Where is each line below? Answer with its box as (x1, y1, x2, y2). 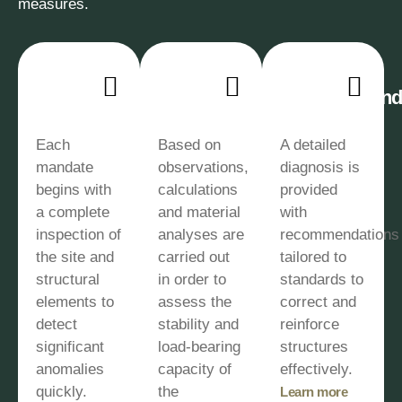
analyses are (158, 226, 244, 243)
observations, (158, 159, 249, 176)
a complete (36, 204, 109, 221)
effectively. (280, 361, 353, 378)
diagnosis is (280, 159, 360, 176)
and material (158, 204, 240, 221)
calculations (158, 181, 238, 198)
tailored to (280, 249, 346, 266)
